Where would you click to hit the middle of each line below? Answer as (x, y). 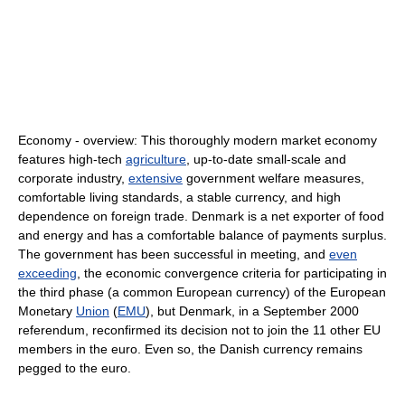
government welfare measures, (273, 178)
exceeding (47, 273)
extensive (155, 178)
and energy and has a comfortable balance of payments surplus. (202, 235)
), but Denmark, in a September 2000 (252, 311)
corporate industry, (73, 178)
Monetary (47, 311)
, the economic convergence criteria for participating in (232, 273)
